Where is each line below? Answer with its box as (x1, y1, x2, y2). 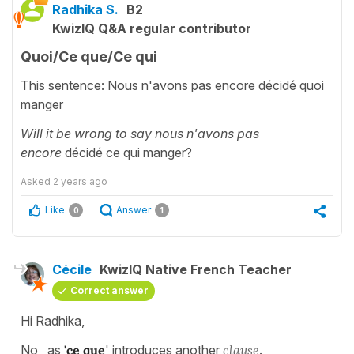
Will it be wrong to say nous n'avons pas (21, 126, 259, 142)
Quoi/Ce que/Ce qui (21, 47, 157, 65)
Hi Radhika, (21, 313, 85, 330)
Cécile (52, 262, 92, 278)
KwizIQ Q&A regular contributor (52, 20, 251, 36)
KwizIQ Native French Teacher (100, 262, 292, 278)
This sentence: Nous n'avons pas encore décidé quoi (21, 77, 324, 94)
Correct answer (70, 284, 149, 297)
